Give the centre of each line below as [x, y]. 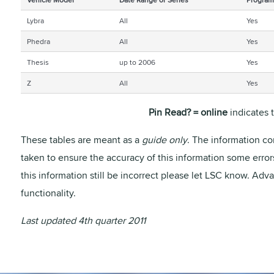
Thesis [38, 62]
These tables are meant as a [81, 140]
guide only [164, 140]
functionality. [48, 193]
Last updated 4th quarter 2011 [83, 220]
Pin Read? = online [188, 112]
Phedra [38, 41]
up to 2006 [137, 62]
